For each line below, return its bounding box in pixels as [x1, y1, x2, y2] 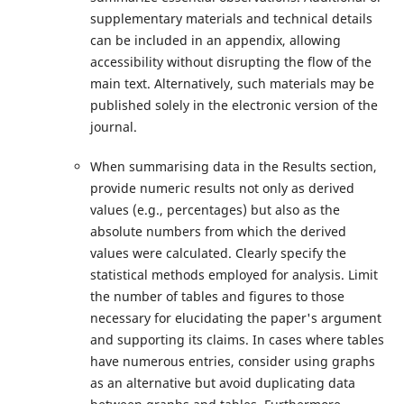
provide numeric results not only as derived [89, 179, 354, 197]
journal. [89, 118, 137, 136]
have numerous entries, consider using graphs [89, 353, 375, 371]
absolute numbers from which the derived [89, 223, 346, 241]
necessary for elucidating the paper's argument [89, 309, 381, 327]
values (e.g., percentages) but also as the [89, 201, 340, 219]
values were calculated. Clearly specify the [89, 244, 346, 262]
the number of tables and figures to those [89, 288, 344, 306]
